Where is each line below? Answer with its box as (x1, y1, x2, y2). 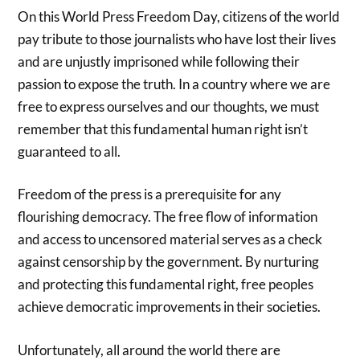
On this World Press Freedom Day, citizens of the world (18, 7, 341, 25)
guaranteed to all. (18, 142, 121, 160)
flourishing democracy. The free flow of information (18, 208, 318, 226)
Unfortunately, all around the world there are (18, 341, 281, 358)
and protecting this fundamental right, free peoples (18, 276, 314, 293)
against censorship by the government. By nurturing (18, 253, 320, 271)
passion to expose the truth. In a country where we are (18, 75, 331, 92)
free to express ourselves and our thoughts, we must (18, 97, 320, 115)
